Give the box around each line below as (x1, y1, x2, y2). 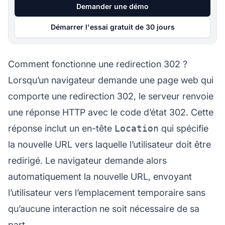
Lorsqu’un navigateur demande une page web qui (8, 74, 213, 85)
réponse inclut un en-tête (8, 123, 115, 134)
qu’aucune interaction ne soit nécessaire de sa (8, 203, 199, 214)
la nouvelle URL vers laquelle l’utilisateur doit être (8, 139, 211, 150)
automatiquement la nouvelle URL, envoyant (8, 171, 192, 182)
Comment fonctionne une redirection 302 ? (8, 58, 187, 69)
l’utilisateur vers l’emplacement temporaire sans (8, 187, 205, 198)
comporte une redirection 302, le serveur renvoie (8, 90, 213, 101)
